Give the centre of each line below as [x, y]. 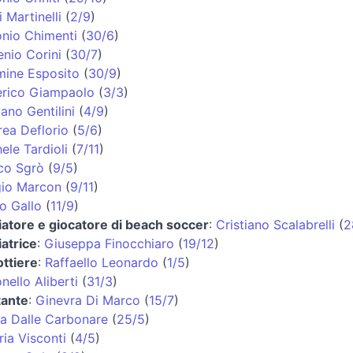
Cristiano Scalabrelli [275, 224]
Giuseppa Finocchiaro [109, 243]
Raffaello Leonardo [101, 262]
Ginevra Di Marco [87, 300]
